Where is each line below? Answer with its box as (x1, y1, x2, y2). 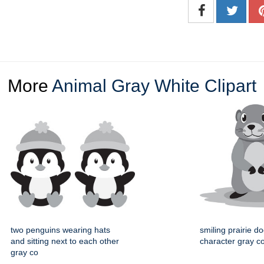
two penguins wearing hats (11, 225, 110, 235)
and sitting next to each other (11, 236, 119, 246)
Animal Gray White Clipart (52, 76, 256, 96)
